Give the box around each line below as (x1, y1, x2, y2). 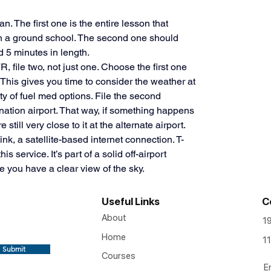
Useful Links (102, 195, 160, 207)
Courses (102, 250, 135, 261)
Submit (2, 244, 25, 253)
